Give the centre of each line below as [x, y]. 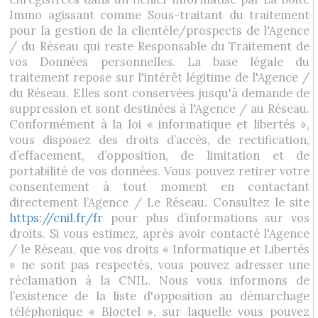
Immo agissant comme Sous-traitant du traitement [160, 15]
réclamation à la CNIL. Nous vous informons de [160, 280]
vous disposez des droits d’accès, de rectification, [160, 140]
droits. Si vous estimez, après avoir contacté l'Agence [160, 234]
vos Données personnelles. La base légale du [160, 62]
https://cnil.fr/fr [56, 218]
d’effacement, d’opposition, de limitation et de [160, 155]
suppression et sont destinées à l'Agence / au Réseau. [160, 109]
